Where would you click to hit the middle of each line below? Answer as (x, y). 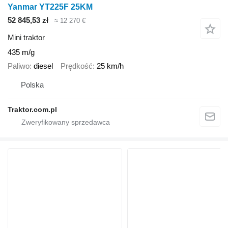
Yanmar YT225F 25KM (50, 7)
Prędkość (77, 66)
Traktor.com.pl (32, 110)
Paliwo (19, 66)
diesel (43, 66)
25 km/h (110, 66)
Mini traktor (26, 38)
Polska (32, 85)
